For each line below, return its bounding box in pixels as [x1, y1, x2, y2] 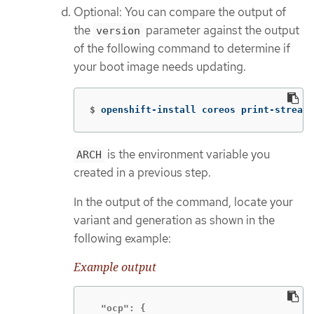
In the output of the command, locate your [74, 194, 293, 210]
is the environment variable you [104, 146, 270, 162]
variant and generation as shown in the [74, 212, 275, 228]
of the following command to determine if [74, 41, 290, 57]
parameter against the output [143, 22, 299, 39]
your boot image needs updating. [74, 59, 246, 75]
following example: [74, 231, 171, 247]
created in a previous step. [74, 164, 211, 180]
